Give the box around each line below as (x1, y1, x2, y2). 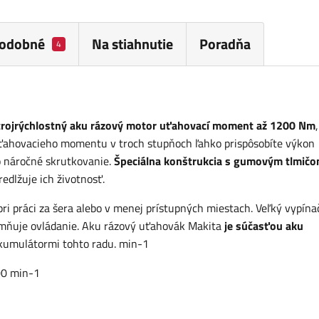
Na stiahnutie (91, 33, 173, 56)
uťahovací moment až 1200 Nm (159, 117, 315, 135)
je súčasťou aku (224, 217, 303, 235)
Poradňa (199, 33, 251, 56)
